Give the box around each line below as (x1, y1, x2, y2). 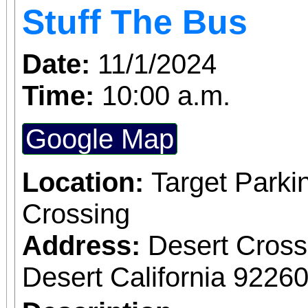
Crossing (22, 198, 130, 229)
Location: (22, 166, 151, 197)
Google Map (25, 123, 174, 154)
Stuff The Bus (22, 2, 247, 41)
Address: (22, 230, 148, 261)
